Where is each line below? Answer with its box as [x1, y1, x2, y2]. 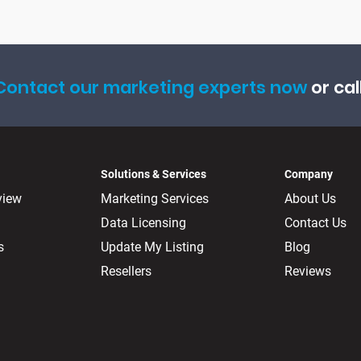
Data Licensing [101, 215, 186, 231]
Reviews [284, 263, 331, 280]
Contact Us [284, 215, 346, 231]
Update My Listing [101, 239, 204, 255]
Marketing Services [101, 191, 209, 207]
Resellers [101, 263, 151, 280]
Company [284, 168, 333, 181]
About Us [284, 191, 336, 207]
